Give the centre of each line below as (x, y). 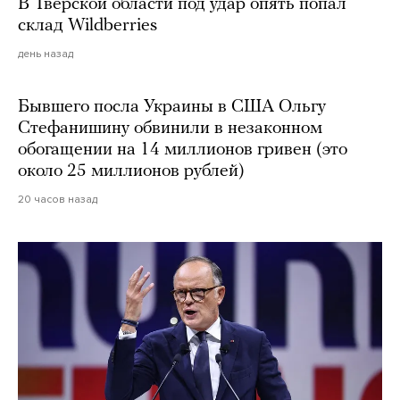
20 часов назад (58, 200)
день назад (46, 54)
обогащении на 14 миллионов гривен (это (183, 150)
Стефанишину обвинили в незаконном (170, 129)
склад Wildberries (87, 26)
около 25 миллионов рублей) (131, 172)
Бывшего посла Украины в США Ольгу (172, 108)
